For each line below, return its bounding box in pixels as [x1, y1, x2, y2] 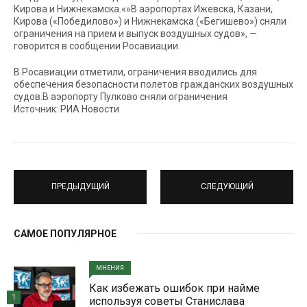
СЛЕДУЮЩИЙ [200, 182, 254, 192]
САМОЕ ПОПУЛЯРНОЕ [14, 228, 116, 239]
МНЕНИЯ [96, 264, 124, 271]
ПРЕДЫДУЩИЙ [51, 182, 110, 192]
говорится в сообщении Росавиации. [14, 40, 180, 51]
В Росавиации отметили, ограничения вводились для [14, 66, 257, 77]
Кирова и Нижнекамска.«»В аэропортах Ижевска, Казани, [14, 3, 273, 14]
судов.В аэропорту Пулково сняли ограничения [14, 90, 228, 102]
